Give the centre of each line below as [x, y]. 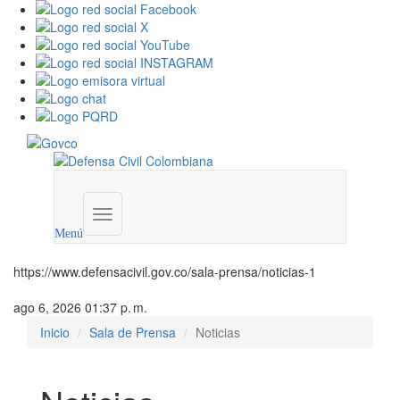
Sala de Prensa [133, 332]
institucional [135, 233]
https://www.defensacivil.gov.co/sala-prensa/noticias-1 [165, 271]
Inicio [55, 332]
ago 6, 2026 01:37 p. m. [80, 307]
